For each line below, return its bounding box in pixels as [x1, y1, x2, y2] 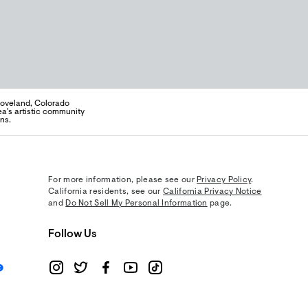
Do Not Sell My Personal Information [65, 199, 208, 208]
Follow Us [48, 229, 97, 240]
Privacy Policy [197, 176, 252, 184]
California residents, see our [48, 188, 164, 196]
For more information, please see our [48, 176, 197, 184]
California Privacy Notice [163, 188, 262, 196]
